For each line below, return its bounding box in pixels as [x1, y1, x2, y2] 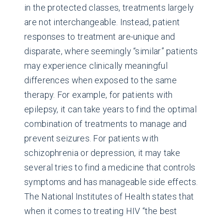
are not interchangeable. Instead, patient [24, 17, 180, 27]
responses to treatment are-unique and [24, 31, 175, 42]
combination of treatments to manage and [24, 119, 187, 129]
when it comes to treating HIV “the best [24, 206, 177, 216]
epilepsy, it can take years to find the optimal [24, 104, 197, 114]
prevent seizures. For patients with [24, 133, 159, 143]
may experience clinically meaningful [24, 61, 168, 71]
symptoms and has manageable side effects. [24, 177, 198, 187]
